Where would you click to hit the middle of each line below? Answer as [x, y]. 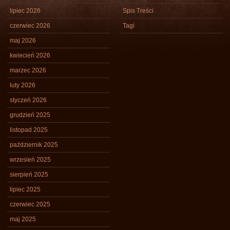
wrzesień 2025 [30, 160]
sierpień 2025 [29, 175]
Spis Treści [138, 11]
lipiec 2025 [25, 189]
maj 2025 [23, 219]
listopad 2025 [29, 130]
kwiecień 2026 [30, 55]
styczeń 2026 [28, 100]
